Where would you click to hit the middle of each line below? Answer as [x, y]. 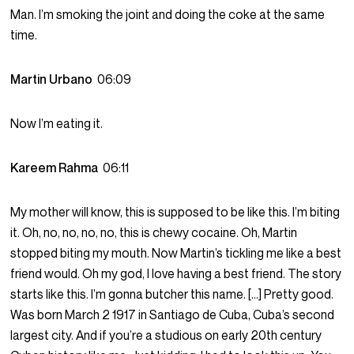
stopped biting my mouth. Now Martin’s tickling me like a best [176, 253]
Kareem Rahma [57, 168]
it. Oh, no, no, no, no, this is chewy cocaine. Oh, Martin [154, 233]
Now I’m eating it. [57, 124]
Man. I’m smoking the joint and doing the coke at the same [168, 15]
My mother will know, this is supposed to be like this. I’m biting [175, 212]
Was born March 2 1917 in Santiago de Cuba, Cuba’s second [173, 315]
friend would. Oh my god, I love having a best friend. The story [176, 274]
